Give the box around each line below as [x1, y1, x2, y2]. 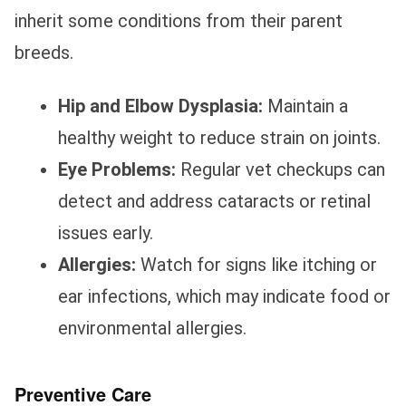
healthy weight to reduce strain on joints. [58, 127, 381, 150]
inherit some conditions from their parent [14, 10, 343, 33]
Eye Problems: [58, 159, 176, 181]
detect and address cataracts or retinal [58, 190, 371, 213]
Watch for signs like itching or [136, 254, 377, 276]
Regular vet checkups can [176, 159, 385, 181]
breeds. [14, 42, 73, 64]
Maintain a [263, 95, 348, 118]
